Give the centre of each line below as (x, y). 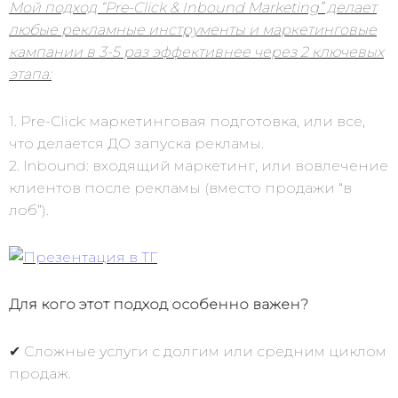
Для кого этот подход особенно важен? (159, 304)
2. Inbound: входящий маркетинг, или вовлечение (199, 166)
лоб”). (29, 210)
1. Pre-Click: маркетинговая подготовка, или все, (187, 121)
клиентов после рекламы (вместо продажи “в (180, 188)
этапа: (30, 74)
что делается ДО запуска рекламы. (136, 143)
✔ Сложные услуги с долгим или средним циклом (198, 351)
